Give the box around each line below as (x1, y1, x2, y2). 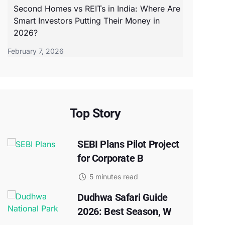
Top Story (69, 106, 121, 121)
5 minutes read (87, 172, 138, 181)
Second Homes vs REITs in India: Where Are (13, 4, 180, 14)
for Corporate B (77, 152, 144, 164)
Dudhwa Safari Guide (77, 191, 168, 203)
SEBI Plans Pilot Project (77, 138, 179, 150)
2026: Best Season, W (77, 205, 172, 217)
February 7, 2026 (7, 47, 64, 55)
